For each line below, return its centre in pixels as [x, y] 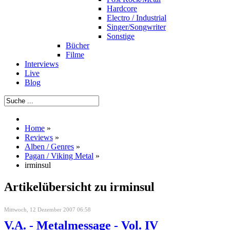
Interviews [42, 64]
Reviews [39, 137]
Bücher [78, 45]
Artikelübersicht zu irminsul [79, 187]
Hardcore [122, 8]
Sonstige [121, 36]
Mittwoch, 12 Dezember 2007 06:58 [47, 209]
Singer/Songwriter [136, 27]
